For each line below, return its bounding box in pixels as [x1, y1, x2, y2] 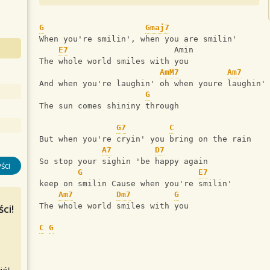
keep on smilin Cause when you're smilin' [39, 179, 232, 189]
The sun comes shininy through [39, 101, 179, 111]
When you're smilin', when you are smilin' [39, 34, 237, 44]
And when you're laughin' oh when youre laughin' [39, 79, 266, 89]
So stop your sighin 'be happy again [39, 157, 208, 166]
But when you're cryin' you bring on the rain [39, 134, 251, 144]
